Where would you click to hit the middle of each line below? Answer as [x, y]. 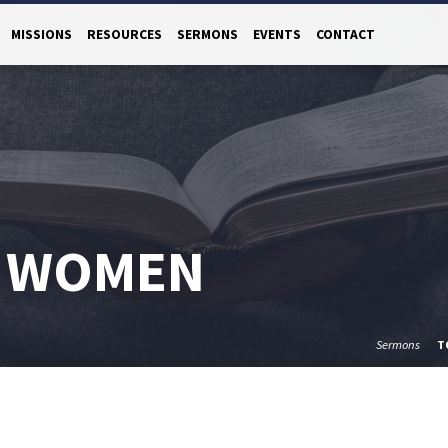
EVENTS [277, 34]
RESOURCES [124, 34]
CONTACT [345, 34]
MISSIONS [41, 34]
